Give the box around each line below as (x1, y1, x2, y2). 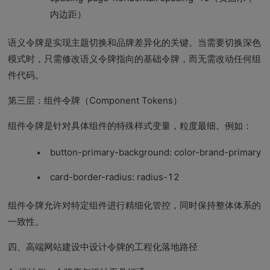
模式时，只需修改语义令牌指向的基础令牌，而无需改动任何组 (8, 53, 262, 64)
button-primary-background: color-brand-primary (50, 146, 262, 158)
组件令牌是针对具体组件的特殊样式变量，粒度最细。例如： (8, 120, 253, 131)
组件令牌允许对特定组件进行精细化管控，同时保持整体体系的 (8, 199, 262, 211)
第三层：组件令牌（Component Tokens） (8, 95, 183, 106)
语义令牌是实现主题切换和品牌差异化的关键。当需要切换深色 (8, 37, 262, 48)
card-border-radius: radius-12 (50, 171, 180, 183)
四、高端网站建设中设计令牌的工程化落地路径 (8, 241, 198, 253)
